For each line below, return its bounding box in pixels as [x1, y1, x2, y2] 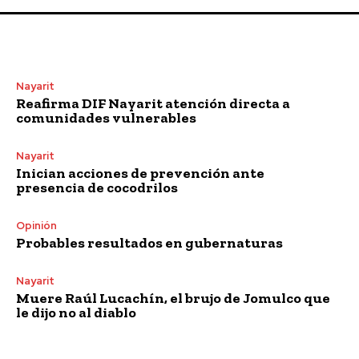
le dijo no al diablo [16, 303, 136, 321]
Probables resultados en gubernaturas [16, 233, 283, 252]
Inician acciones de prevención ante [16, 163, 264, 182]
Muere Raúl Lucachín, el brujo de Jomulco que [16, 288, 330, 307]
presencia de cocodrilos [16, 178, 178, 196]
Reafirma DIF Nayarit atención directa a [16, 94, 290, 112]
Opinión [16, 218, 57, 232]
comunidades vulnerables [16, 108, 196, 127]
